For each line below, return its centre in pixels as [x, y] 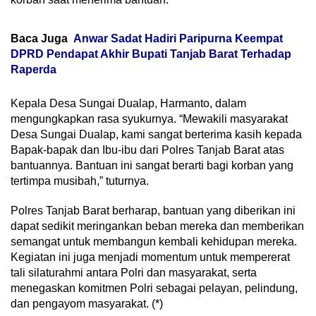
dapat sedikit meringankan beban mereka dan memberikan [157, 226]
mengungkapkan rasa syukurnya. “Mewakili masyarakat [149, 119]
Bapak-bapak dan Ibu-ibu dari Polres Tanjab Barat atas [147, 150]
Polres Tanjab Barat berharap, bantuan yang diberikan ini [153, 210]
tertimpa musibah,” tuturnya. [80, 181]
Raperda [34, 69]
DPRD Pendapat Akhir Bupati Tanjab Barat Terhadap [151, 54]
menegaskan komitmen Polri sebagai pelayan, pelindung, [154, 288]
